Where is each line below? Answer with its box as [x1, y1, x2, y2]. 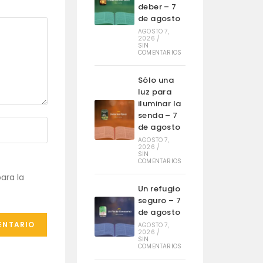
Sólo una [137, 75, 174, 86]
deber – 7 [137, 1, 177, 12]
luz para [137, 86, 172, 97]
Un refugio [137, 183, 180, 194]
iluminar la [137, 98, 181, 109]
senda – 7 [137, 110, 178, 121]
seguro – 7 [137, 195, 181, 206]
